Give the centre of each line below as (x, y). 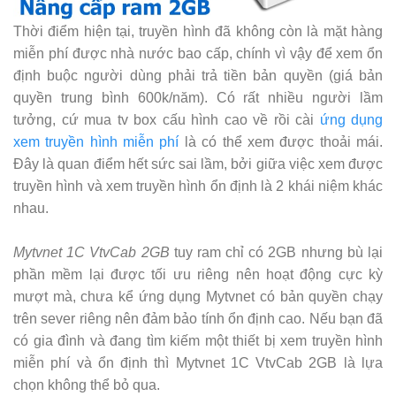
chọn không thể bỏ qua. (87, 385)
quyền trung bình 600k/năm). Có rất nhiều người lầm (198, 98)
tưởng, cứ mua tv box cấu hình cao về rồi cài (167, 120)
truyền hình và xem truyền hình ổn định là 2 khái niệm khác (198, 187)
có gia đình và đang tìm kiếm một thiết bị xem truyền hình (198, 341)
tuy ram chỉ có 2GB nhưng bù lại (276, 253)
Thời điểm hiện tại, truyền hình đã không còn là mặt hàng (198, 32)
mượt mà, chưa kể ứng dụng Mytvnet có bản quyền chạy (198, 297)
